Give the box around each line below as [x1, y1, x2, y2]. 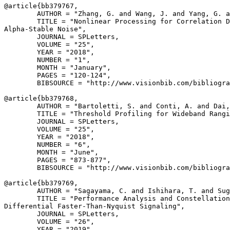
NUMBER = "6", [4, 141, 90, 148]
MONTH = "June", [4, 148, 99, 156]
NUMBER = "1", [4, 56, 90, 64]
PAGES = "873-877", [4, 156, 111, 164]
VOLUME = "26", [4, 218, 94, 225]
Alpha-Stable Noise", [4, 25, 86, 33]
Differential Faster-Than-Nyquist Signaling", [4, 202, 185, 210]
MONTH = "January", [4, 64, 111, 71]
